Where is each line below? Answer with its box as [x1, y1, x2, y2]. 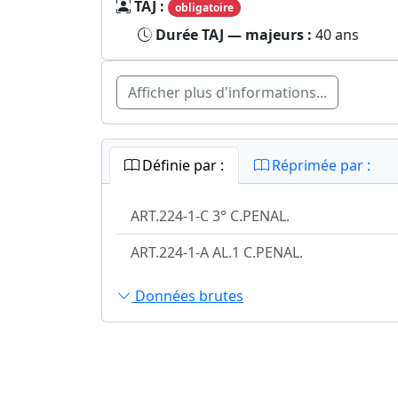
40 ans [315, 24, 359, 44]
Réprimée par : [268, 155, 370, 175]
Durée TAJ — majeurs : [155, 24, 315, 44]
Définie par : [139, 155, 224, 175]
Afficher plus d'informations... [128, 82, 327, 102]
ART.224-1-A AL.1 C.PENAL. [131, 242, 303, 262]
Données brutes [131, 286, 243, 306]
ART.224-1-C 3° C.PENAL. [131, 205, 290, 226]
